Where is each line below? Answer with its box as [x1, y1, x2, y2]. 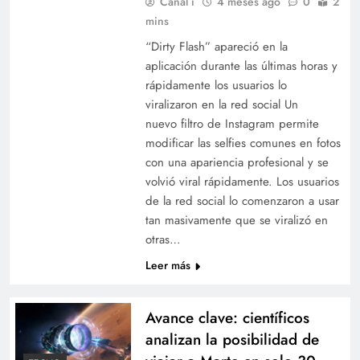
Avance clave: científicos [145, 306, 309, 329]
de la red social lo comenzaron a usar [145, 191, 339, 210]
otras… [145, 230, 181, 248]
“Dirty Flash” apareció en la [145, 37, 288, 55]
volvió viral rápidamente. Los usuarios [145, 172, 339, 190]
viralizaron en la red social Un [145, 95, 298, 113]
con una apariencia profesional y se [145, 153, 329, 171]
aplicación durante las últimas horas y [145, 56, 337, 75]
